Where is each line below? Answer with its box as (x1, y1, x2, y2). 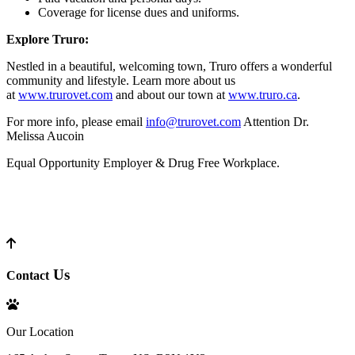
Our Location (6, 325, 74, 339)
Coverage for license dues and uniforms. (38, 5, 239, 19)
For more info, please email (6, 114, 146, 128)
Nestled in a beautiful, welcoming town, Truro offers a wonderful (6, 59, 332, 73)
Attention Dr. (241, 114, 309, 128)
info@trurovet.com (146, 114, 241, 128)
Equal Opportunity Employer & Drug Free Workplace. (6, 155, 280, 170)
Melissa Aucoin (6, 128, 84, 143)
